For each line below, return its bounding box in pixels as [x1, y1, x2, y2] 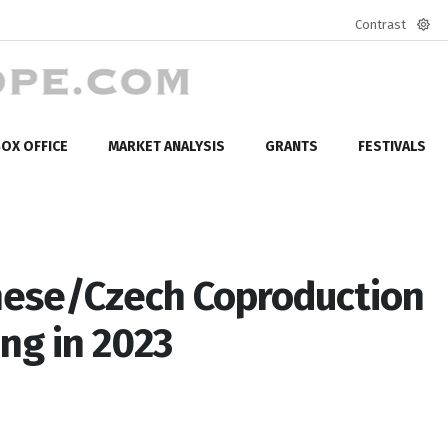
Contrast [355, 17, 406, 32]
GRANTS [265, 137, 318, 155]
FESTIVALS [358, 137, 426, 155]
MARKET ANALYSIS [108, 137, 225, 155]
